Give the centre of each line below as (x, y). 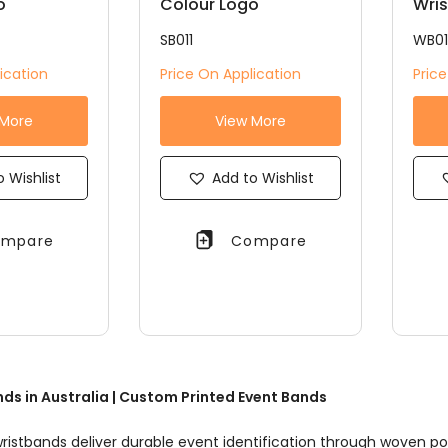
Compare (269, 241)
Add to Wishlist (262, 177)
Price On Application (230, 73)
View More (250, 120)
